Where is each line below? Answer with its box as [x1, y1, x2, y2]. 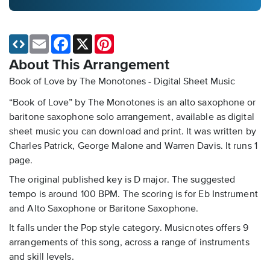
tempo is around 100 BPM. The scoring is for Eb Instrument [9, 190, 258, 200]
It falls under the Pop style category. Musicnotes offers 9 [9, 224, 248, 234]
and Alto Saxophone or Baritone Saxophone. [9, 204, 199, 215]
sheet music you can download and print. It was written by [9, 127, 256, 137]
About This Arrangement [9, 58, 169, 73]
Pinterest [114, 35, 147, 44]
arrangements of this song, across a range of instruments [9, 238, 250, 248]
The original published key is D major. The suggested [9, 175, 236, 186]
